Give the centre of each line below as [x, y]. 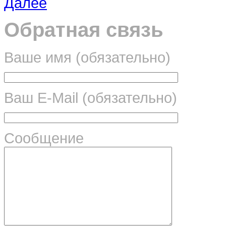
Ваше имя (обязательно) [87, 58]
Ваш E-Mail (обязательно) [91, 98]
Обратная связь [84, 30]
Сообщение [44, 138]
